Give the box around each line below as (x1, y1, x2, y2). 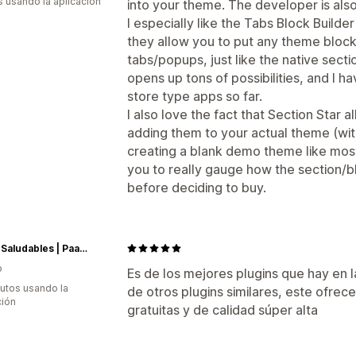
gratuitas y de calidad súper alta (127, 301, 318, 318)
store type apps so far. (127, 87, 262, 104)
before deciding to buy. (127, 179, 266, 195)
